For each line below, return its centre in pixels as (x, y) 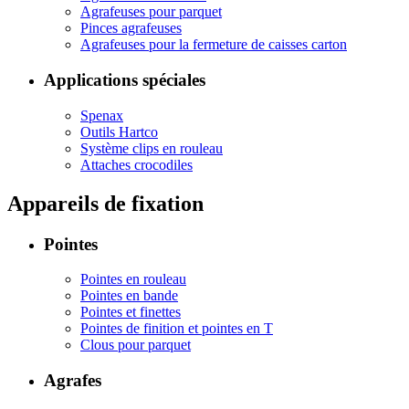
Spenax (102, 115)
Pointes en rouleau (133, 279)
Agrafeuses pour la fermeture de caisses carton (214, 45)
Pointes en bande (129, 296)
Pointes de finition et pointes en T (177, 329)
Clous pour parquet (136, 345)
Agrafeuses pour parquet (151, 12)
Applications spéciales (125, 80)
